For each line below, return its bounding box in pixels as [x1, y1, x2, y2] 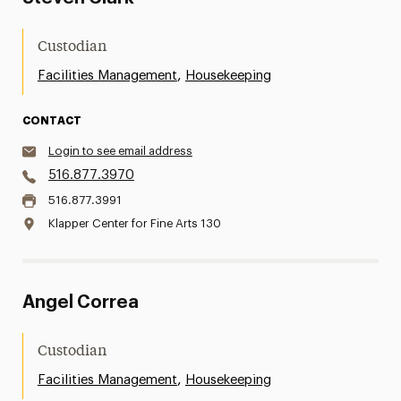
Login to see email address [47, 145, 192, 157]
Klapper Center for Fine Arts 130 [47, 218, 221, 229]
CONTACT [21, 115, 81, 126]
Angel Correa [21, 294, 139, 311]
